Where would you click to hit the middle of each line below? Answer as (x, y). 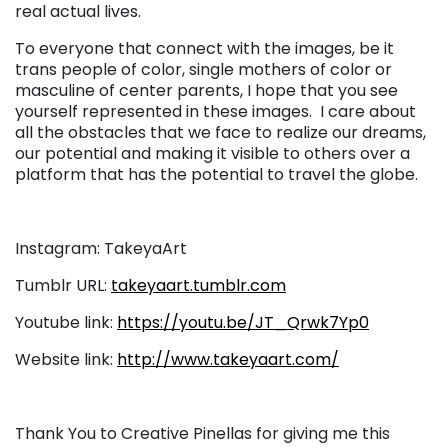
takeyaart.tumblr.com (198, 285)
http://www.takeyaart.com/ (228, 359)
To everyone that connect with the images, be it (204, 48)
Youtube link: (66, 322)
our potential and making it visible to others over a (212, 153)
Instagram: (59, 248)
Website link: (66, 359)
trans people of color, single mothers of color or (203, 69)
